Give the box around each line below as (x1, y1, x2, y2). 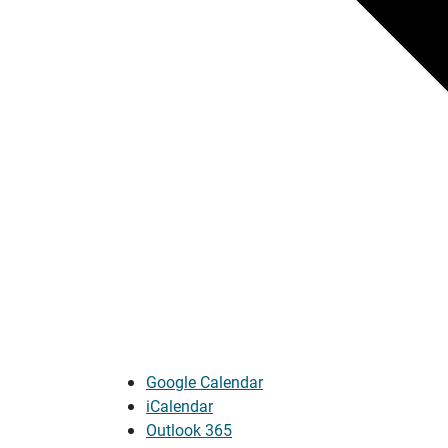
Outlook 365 (146, 418, 232, 440)
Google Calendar (146, 370, 263, 392)
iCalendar (146, 394, 213, 416)
